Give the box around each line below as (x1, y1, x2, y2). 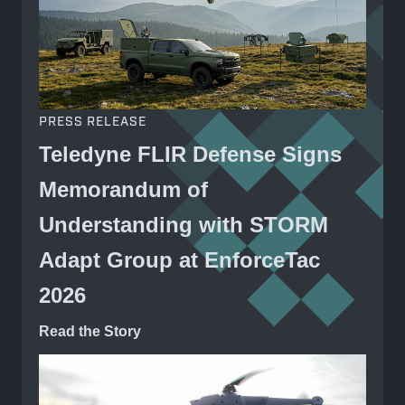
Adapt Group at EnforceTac (38, 247, 320, 272)
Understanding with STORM (38, 212, 328, 237)
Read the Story (38, 323, 141, 339)
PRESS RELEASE (38, 113, 146, 130)
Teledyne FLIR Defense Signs (38, 141, 342, 166)
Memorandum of (38, 176, 208, 202)
